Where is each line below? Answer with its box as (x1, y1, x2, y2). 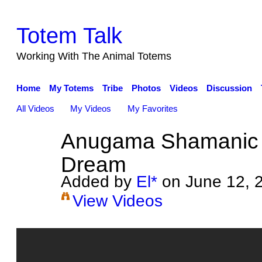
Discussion (206, 83, 252, 93)
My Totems (49, 83, 94, 93)
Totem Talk (16, 22, 122, 48)
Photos (131, 83, 161, 93)
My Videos (70, 103, 112, 113)
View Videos (72, 191, 163, 210)
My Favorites (127, 103, 178, 113)
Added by (60, 171, 136, 191)
